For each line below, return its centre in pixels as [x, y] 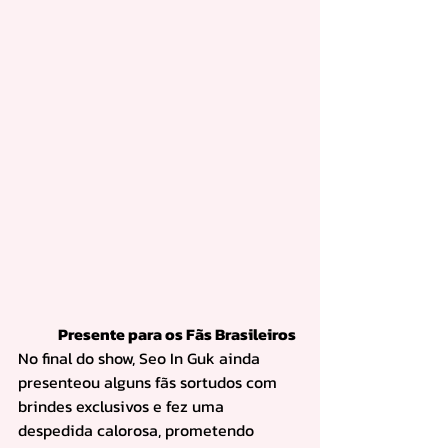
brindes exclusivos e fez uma [123, 406]
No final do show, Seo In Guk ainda [141, 358]
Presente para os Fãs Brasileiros [177, 334]
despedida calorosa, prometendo [138, 430]
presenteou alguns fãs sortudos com [149, 382]
